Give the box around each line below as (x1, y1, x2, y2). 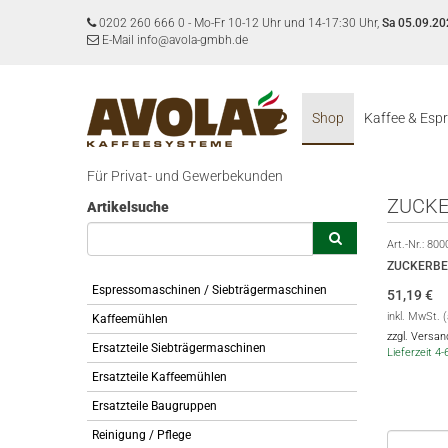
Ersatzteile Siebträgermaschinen (92, 341, 266, 355)
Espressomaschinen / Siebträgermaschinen (92, 283, 327, 297)
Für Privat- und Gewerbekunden (87, 168, 283, 184)
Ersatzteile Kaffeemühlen (92, 370, 227, 384)
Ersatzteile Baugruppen (92, 399, 217, 413)
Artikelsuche (87, 199, 169, 215)
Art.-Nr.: (387, 238, 427, 251)
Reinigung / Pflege (92, 428, 191, 442)
